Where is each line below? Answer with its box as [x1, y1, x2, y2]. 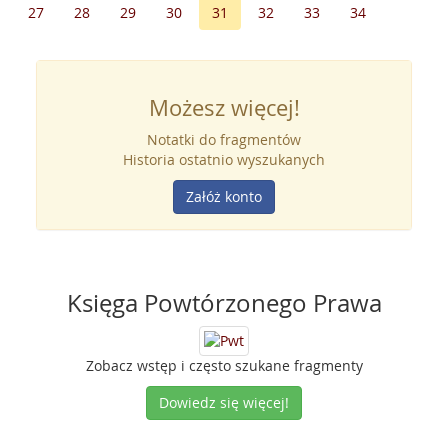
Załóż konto [186, 187, 262, 206]
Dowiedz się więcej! [159, 393, 289, 412]
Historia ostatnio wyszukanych [123, 150, 325, 169]
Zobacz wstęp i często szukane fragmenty [85, 356, 363, 375]
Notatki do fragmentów [147, 130, 301, 149]
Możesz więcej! [148, 93, 300, 122]
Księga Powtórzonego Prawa [66, 287, 382, 319]
